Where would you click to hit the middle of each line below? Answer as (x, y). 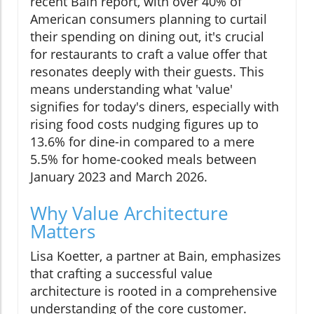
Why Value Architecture (129, 213)
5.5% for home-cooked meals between (143, 159)
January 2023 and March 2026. (119, 176)
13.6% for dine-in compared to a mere (142, 141)
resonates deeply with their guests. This (147, 71)
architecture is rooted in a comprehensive (153, 291)
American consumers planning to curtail (149, 19)
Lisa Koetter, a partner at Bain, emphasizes (156, 255)
